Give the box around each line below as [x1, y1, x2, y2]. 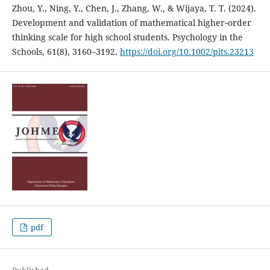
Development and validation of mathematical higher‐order [11, 16, 251, 28]
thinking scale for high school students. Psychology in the [11, 31, 243, 43]
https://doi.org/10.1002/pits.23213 [119, 45, 254, 57]
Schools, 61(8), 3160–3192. [11, 45, 120, 57]
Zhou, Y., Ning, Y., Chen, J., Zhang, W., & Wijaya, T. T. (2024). [11, 2, 256, 14]
